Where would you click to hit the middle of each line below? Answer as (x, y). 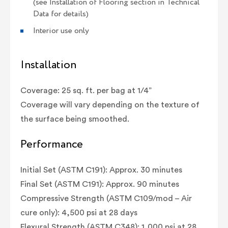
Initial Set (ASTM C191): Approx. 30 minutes (101, 170)
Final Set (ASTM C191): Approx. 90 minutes (100, 184)
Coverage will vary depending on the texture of (110, 105)
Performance (52, 144)
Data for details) (61, 14)
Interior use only (61, 31)
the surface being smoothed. (75, 119)
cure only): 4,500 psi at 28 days (79, 212)
